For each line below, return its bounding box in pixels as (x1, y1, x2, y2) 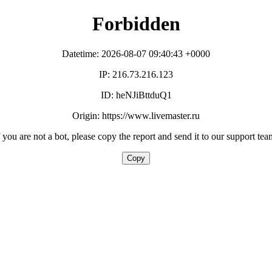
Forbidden (92, 13, 180, 35)
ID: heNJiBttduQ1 (100, 89, 172, 100)
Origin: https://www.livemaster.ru (72, 110, 200, 121)
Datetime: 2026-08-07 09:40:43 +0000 (62, 48, 210, 59)
